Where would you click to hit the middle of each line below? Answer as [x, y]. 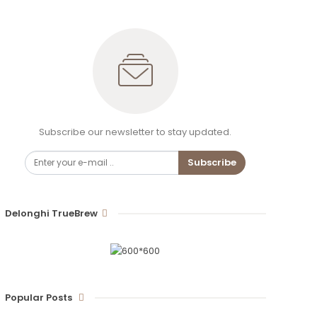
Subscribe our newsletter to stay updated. [136, 132]
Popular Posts [39, 298]
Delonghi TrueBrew [51, 214]
